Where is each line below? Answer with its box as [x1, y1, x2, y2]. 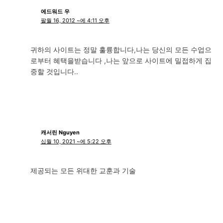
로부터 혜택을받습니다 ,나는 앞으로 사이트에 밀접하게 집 [30, 56, 212, 65]
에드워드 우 [40, 8, 70, 15]
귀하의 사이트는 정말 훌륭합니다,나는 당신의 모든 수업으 [30, 45, 212, 54]
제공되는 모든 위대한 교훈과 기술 [30, 166, 136, 175]
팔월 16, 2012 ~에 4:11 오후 [40, 17, 110, 24]
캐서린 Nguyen [40, 129, 80, 136]
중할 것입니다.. [30, 67, 79, 76]
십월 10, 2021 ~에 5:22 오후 [40, 138, 111, 145]
